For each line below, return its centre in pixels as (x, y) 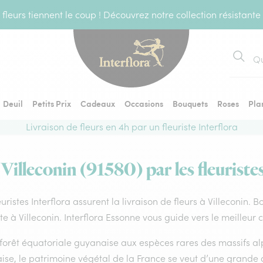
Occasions (144, 103)
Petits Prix (52, 103)
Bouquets (190, 103)
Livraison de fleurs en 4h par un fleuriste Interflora (131, 127)
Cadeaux (98, 103)
